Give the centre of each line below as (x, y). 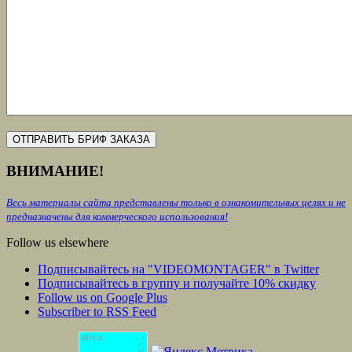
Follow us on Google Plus (103, 297)
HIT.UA (92, 338)
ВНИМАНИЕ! (55, 171)
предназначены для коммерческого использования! (117, 216)
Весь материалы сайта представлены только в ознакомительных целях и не (176, 202)
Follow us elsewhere (57, 242)
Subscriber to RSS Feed (97, 311)
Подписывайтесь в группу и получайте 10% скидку (177, 283)
